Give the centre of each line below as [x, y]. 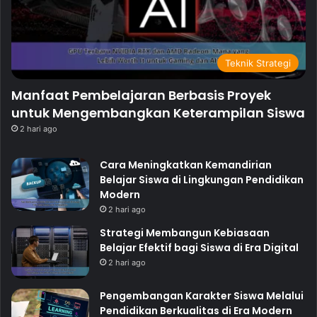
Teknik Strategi [258, 63]
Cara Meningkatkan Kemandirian [186, 165]
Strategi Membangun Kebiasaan [185, 233]
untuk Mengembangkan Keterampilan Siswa [158, 113]
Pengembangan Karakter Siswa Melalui [202, 296]
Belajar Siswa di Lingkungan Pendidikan [202, 180]
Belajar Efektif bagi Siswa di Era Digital [199, 248]
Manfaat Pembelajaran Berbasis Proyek [141, 96]
